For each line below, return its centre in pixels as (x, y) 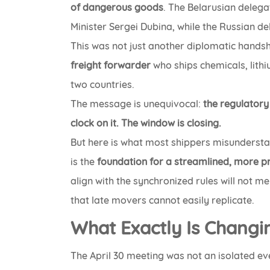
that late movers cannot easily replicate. (163, 200)
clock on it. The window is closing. (146, 123)
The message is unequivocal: (137, 104)
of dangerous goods (117, 8)
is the (84, 162)
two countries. (103, 85)
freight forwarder (111, 65)
